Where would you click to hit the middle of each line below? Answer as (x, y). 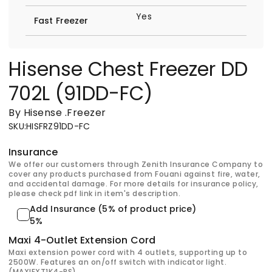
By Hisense (35, 112)
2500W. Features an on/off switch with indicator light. (117, 262)
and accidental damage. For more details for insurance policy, (134, 183)
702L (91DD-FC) (80, 93)
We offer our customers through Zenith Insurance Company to (136, 164)
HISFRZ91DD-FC (58, 126)
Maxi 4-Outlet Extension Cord (82, 240)
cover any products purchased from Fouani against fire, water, (134, 174)
